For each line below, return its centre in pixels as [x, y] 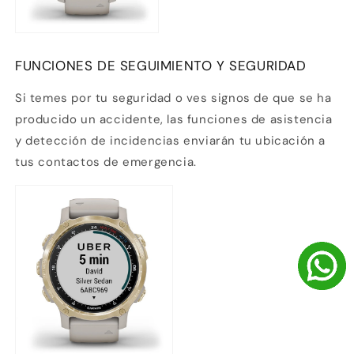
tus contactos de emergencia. [106, 162]
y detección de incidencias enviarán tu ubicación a [171, 140]
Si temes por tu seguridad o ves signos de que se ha [173, 98]
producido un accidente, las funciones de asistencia [174, 119]
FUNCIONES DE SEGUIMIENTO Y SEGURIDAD [161, 65]
